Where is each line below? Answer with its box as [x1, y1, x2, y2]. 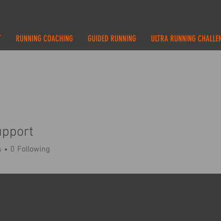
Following [17, 145, 50, 154]
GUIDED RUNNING [87, 34, 136, 43]
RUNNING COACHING [15, 34, 73, 43]
